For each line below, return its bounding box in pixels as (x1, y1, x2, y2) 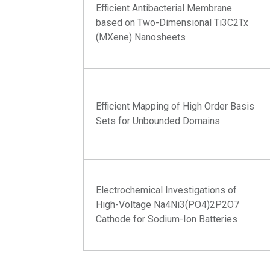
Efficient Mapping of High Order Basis (96, 101, 255, 112)
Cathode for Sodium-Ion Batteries (96, 213, 238, 225)
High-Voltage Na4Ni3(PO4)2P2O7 (96, 199, 240, 210)
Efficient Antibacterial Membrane (96, 2, 233, 14)
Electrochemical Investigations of (96, 184, 237, 196)
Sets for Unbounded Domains (96, 115, 221, 127)
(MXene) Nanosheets (96, 31, 186, 43)
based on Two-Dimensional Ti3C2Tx (96, 17, 249, 28)
